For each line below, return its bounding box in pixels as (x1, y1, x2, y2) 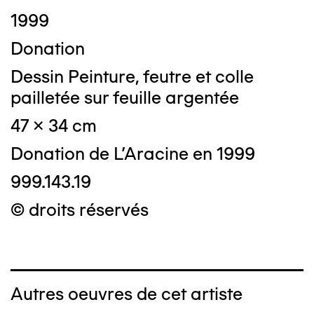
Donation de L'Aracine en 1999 (11, 143, 255, 165)
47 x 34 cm (11, 115, 97, 137)
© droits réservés (11, 199, 149, 221)
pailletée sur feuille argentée (11, 87, 239, 109)
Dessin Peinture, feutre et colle (11, 66, 254, 88)
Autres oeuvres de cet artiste (11, 283, 243, 305)
